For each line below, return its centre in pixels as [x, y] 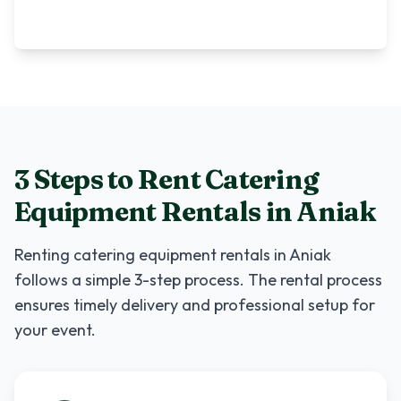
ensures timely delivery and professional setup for [195, 305]
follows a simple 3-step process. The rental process [198, 280]
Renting [44, 255]
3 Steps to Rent [110, 179]
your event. [55, 330]
